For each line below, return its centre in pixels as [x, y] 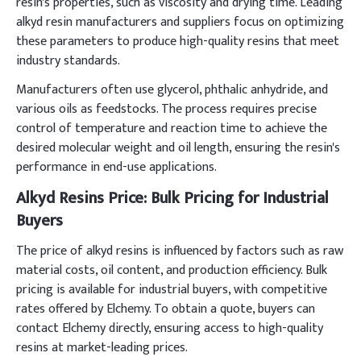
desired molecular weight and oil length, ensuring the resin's [178, 148]
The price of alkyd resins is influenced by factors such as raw [180, 251]
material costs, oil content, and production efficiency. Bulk [172, 270]
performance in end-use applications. [116, 167]
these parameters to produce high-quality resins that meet [178, 41]
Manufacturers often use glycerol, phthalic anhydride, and [172, 90]
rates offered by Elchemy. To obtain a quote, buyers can [166, 309]
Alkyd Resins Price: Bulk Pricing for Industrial [172, 198]
